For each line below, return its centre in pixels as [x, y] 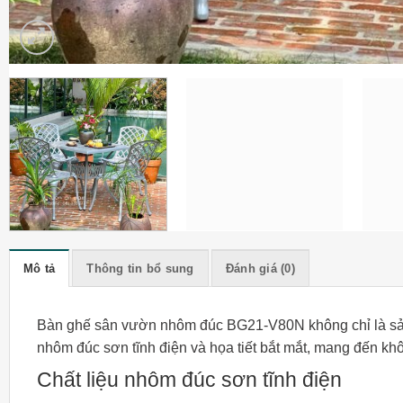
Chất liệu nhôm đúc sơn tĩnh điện [189, 379]
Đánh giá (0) [260, 268]
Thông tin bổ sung [140, 268]
